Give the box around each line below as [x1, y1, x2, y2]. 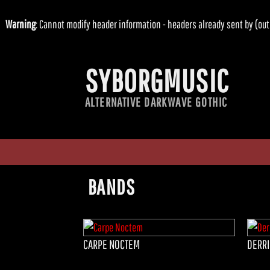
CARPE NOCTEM [83, 236, 140, 251]
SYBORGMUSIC [84, 62, 229, 98]
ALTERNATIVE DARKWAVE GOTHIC [84, 94, 228, 109]
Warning [5, 17, 36, 31]
